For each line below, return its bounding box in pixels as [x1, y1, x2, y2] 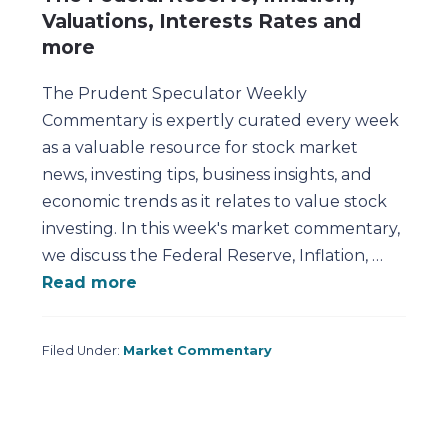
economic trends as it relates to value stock [42, 192, 388, 212]
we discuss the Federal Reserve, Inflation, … [42, 246, 384, 266]
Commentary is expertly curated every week [42, 111, 400, 131]
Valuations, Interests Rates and [42, 9, 362, 34]
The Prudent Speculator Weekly [42, 84, 308, 104]
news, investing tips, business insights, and [42, 165, 373, 185]
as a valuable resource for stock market [42, 138, 359, 158]
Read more [42, 273, 138, 293]
